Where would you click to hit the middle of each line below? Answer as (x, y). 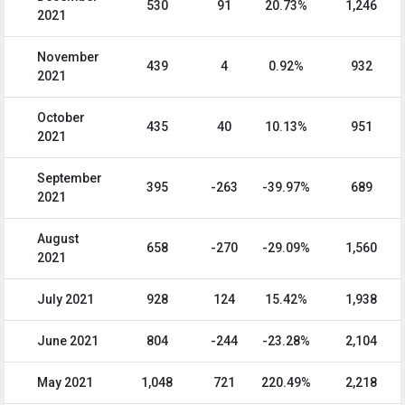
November (68, 57)
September (70, 179)
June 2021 (68, 341)
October (61, 118)
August (58, 239)
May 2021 (65, 383)
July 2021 (66, 300)
